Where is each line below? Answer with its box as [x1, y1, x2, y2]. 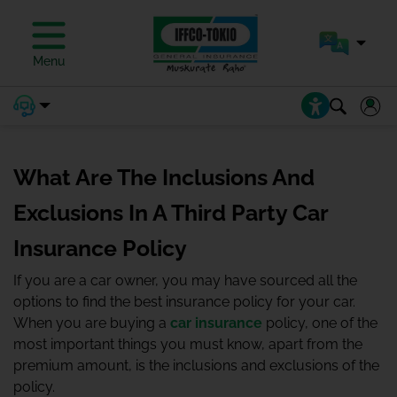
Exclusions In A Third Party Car [13, 199, 328, 226]
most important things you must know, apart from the [13, 336, 362, 353]
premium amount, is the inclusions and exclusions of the [13, 357, 379, 374]
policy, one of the [262, 315, 378, 331]
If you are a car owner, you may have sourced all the [13, 272, 357, 289]
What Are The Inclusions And [13, 164, 315, 191]
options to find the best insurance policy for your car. [13, 293, 355, 310]
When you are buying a [13, 315, 170, 331]
